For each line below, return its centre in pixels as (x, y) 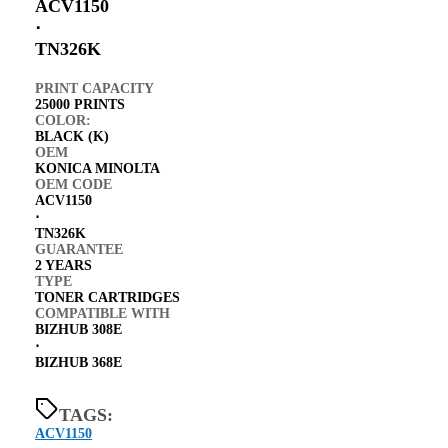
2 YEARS (63, 265)
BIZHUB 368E (78, 362)
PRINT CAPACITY (94, 88)
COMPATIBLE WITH (102, 313)
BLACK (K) (72, 136)
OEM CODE (73, 184)
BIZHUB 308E (78, 329)
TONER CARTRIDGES (107, 297)
